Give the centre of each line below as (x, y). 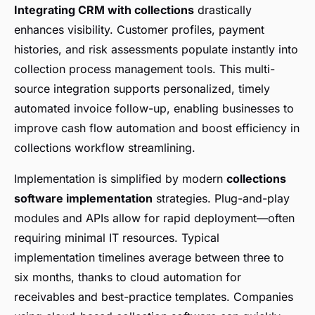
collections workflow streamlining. (105, 148)
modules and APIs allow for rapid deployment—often (154, 218)
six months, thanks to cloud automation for (128, 277)
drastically (223, 10)
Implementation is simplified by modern (120, 179)
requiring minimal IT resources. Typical (117, 238)
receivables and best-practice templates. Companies (154, 297)
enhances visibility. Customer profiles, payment (139, 30)
